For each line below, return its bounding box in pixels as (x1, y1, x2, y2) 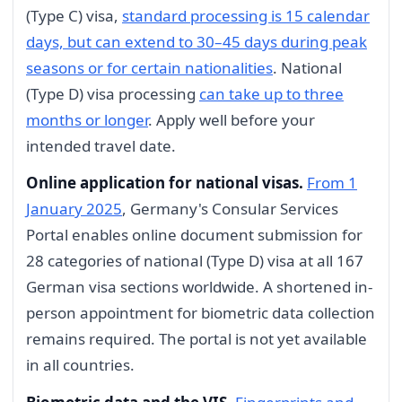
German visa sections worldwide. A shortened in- (26, 276, 372, 298)
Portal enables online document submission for (26, 224, 363, 246)
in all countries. (26, 354, 135, 376)
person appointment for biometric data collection (26, 302, 375, 324)
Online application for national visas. (26, 172, 303, 194)
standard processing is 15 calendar (122, 4, 370, 26)
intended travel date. (26, 135, 176, 156)
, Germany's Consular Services (122, 198, 338, 220)
